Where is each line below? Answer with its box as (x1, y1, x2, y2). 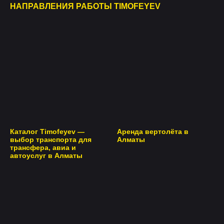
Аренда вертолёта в (117, 127, 188, 136)
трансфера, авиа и (10, 143, 76, 152)
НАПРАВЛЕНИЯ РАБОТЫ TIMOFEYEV (10, 2, 160, 10)
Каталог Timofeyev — (10, 127, 84, 136)
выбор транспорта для (10, 135, 91, 144)
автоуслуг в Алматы (10, 151, 82, 160)
